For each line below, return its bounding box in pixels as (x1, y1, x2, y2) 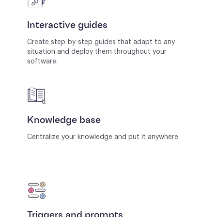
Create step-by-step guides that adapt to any (27, 38, 175, 46)
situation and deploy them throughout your (27, 48, 167, 55)
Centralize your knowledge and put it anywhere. (27, 133, 180, 140)
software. (27, 58, 58, 65)
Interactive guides (27, 20, 108, 31)
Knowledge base (27, 115, 101, 125)
